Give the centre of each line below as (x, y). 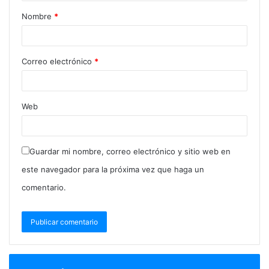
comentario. (44, 187)
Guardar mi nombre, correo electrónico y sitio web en (130, 151)
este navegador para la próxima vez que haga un (113, 169)
